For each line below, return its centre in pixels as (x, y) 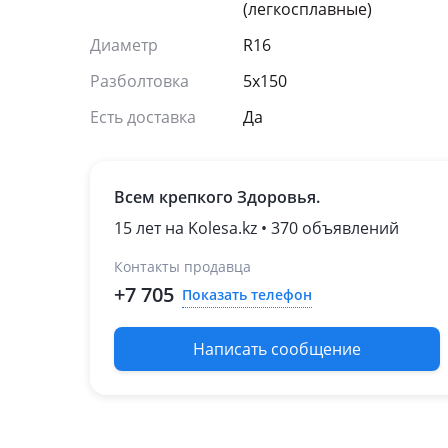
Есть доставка (143, 117)
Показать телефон (247, 294)
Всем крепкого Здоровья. (217, 197)
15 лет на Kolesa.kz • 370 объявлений (256, 228)
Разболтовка (139, 81)
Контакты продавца (182, 266)
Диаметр (124, 45)
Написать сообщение (277, 349)
